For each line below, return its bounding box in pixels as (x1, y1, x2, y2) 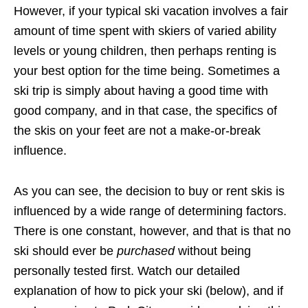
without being (175, 244, 251, 258)
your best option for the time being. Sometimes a (14, 64, 280, 78)
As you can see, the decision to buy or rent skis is (14, 184, 285, 199)
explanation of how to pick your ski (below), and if (14, 284, 283, 298)
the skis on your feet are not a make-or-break (14, 124, 261, 138)
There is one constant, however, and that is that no (14, 224, 291, 239)
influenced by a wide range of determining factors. (14, 204, 287, 219)
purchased (117, 244, 175, 258)
